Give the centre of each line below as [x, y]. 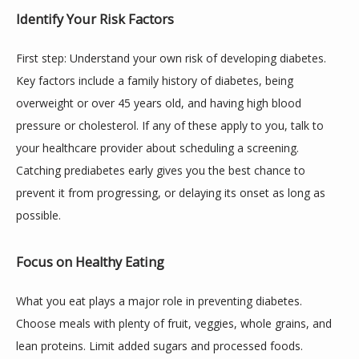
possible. [38, 215]
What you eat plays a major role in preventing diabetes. [159, 301]
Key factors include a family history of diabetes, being [155, 81]
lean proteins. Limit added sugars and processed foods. [159, 346]
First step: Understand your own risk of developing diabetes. [171, 58]
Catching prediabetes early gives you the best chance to [161, 170]
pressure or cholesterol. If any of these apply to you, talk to [170, 125]
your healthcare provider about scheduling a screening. [157, 148]
